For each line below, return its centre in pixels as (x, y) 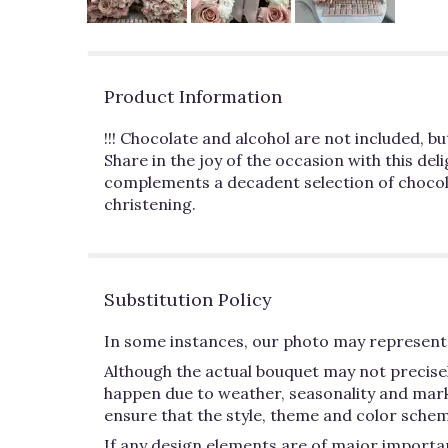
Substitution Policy (188, 299)
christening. (150, 203)
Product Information (193, 96)
